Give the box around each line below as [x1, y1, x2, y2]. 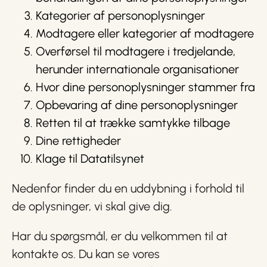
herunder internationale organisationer [36, 62, 239, 76]
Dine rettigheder [36, 133, 121, 148]
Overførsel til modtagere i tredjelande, [36, 44, 235, 58]
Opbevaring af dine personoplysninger [36, 98, 238, 112]
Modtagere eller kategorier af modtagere [36, 26, 254, 41]
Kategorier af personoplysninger [36, 8, 205, 23]
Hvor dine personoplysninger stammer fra [36, 80, 255, 94]
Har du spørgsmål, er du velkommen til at [12, 229, 228, 243]
